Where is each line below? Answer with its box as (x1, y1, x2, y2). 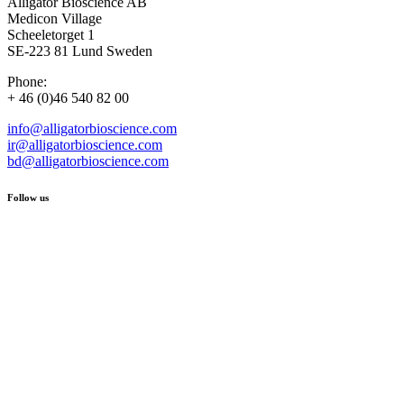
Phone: (7, 73, 47, 89)
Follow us (7, 191, 49, 203)
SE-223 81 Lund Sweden (7, 42, 152, 59)
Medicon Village (7, 10, 102, 26)
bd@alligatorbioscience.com (7, 152, 169, 169)
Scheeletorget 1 (7, 26, 95, 42)
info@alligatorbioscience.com (7, 120, 177, 136)
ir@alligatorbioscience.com (7, 136, 162, 152)
